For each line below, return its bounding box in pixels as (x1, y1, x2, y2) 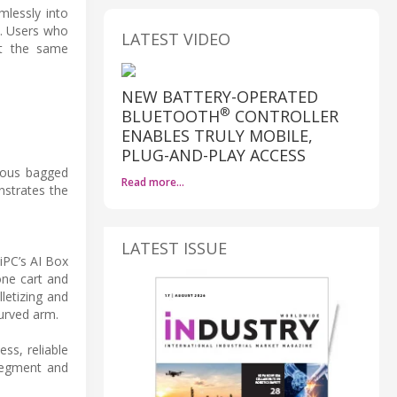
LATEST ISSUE (121, 237, 227, 259)
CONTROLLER (230, 105, 339, 127)
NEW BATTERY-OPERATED (121, 85, 318, 107)
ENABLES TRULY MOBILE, (121, 124, 313, 146)
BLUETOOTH (121, 105, 220, 127)
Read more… (121, 174, 184, 190)
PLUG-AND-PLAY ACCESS (121, 144, 306, 166)
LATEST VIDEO (121, 27, 230, 50)
